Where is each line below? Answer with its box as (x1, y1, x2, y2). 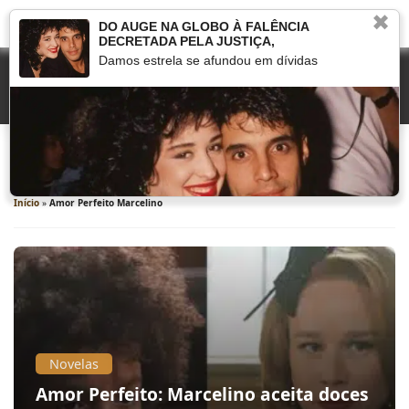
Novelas (49, 355, 99, 372)
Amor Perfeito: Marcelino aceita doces (36, 382, 369, 406)
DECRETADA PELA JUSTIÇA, (98, 34, 275, 48)
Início (14, 196, 39, 209)
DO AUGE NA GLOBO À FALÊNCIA (98, 19, 309, 34)
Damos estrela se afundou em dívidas (98, 53, 318, 68)
